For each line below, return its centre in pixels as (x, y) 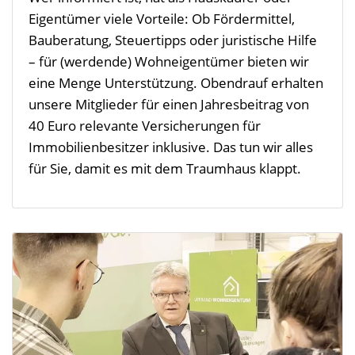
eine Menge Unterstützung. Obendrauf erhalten (176, 83)
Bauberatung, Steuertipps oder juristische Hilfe (173, 40)
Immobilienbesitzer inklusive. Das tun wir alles (171, 147)
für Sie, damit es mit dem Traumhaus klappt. (165, 169)
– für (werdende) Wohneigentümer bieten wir (169, 62)
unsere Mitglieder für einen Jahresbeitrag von (169, 105)
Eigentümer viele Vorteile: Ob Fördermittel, (162, 19)
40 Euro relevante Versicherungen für (145, 126)
